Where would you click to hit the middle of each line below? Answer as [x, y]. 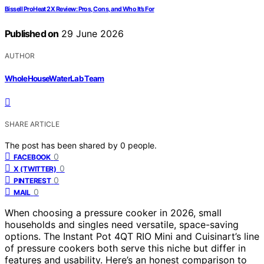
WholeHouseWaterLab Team [55, 78]
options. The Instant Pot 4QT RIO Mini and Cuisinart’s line [132, 236]
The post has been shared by [62, 145]
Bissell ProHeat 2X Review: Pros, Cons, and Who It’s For [80, 9]
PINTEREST [32, 180]
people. [142, 145]
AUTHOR [20, 56]
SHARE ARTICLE [32, 124]
